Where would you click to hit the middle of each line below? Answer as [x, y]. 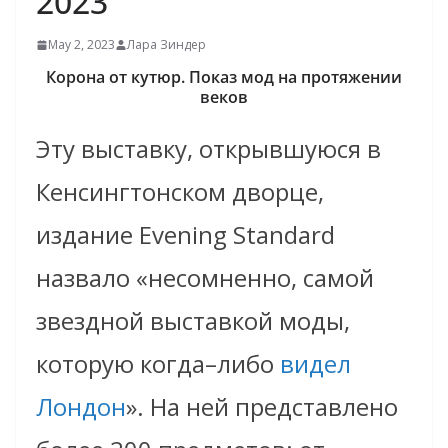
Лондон [81, 407]
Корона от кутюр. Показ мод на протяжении [224, 77]
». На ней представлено [262, 407]
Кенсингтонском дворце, [180, 192]
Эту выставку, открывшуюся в [208, 149]
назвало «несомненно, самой [205, 278]
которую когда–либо [158, 364]
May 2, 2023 [81, 45]
